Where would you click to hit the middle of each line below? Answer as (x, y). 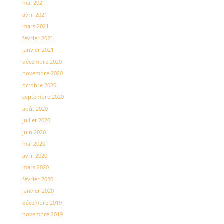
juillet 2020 (36, 120)
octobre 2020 (39, 85)
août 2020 (35, 108)
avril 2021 (35, 14)
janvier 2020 (38, 191)
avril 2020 (35, 155)
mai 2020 (34, 144)
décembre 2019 (42, 202)
